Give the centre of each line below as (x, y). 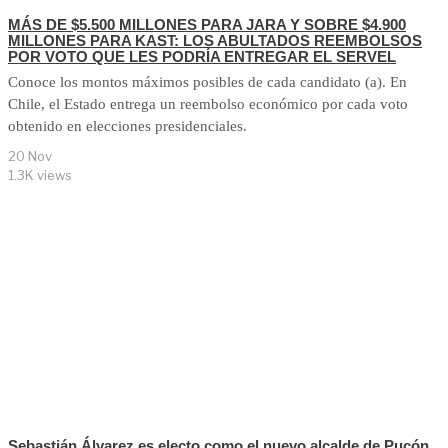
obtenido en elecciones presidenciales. (127, 126)
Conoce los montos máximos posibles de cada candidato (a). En (207, 82)
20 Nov (30, 156)
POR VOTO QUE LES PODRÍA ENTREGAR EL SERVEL (202, 57)
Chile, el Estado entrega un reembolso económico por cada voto (208, 104)
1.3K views (40, 175)
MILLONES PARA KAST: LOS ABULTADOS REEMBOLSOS (215, 41)
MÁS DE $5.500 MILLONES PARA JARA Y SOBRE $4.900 (207, 25)
